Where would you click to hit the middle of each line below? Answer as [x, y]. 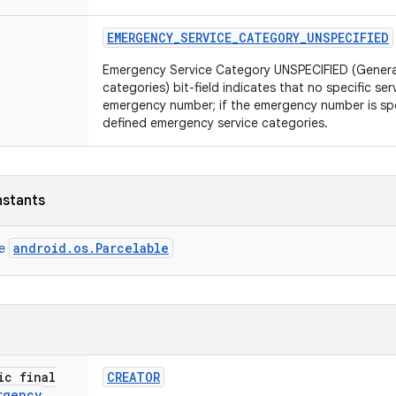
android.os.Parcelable [91, 248]
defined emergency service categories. [215, 123]
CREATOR [133, 377]
